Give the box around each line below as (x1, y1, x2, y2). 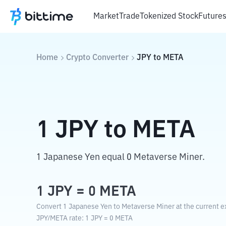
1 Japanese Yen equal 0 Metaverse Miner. (36, 153, 205, 162)
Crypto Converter (66, 54, 129, 62)
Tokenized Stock (140, 12, 198, 21)
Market (93, 12, 119, 21)
